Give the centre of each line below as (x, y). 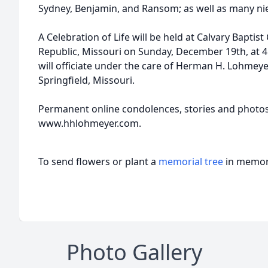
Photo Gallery (134, 252)
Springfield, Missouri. (86, 80)
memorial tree (191, 162)
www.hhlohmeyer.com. (90, 123)
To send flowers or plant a (98, 162)
